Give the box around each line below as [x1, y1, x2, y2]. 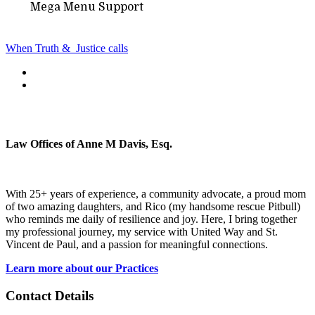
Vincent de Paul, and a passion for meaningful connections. [6, 238, 268, 250]
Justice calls [76, 42, 128, 55]
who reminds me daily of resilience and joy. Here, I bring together [6, 212, 297, 225]
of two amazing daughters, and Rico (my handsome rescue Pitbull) [6, 200, 300, 212]
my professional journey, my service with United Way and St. [6, 225, 278, 238]
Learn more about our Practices [6, 262, 158, 274]
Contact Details [6, 288, 94, 303]
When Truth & [6, 42, 73, 55]
